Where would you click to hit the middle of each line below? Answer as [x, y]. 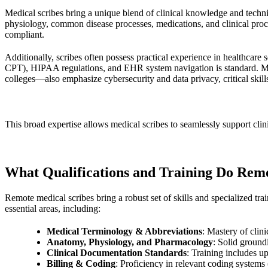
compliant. [25, 34]
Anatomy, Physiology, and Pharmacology [130, 242]
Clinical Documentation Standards [117, 252]
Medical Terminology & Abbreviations [124, 231]
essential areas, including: [53, 208]
